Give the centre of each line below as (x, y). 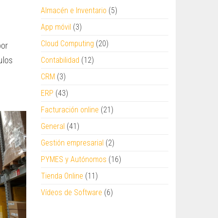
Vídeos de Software (71, 192)
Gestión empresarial (72, 143)
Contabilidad (60, 60)
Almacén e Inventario (73, 10)
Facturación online (70, 110)
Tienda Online (62, 176)
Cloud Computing (67, 44)
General (53, 126)
